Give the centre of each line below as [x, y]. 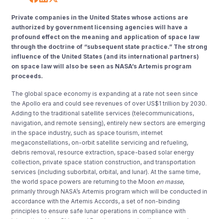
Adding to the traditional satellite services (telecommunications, [103, 113]
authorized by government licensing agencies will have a [100, 27]
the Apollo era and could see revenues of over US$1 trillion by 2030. [109, 103]
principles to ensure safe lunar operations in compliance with [99, 211]
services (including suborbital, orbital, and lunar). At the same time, [106, 172]
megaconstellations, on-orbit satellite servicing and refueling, [100, 142]
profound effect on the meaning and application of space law [106, 37]
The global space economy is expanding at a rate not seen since [105, 93]
